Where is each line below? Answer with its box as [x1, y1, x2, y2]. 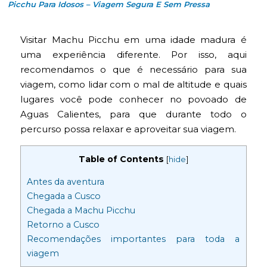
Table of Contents [78, 153, 164, 164]
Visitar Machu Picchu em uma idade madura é [20, 33, 247, 45]
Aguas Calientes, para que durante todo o [20, 108, 247, 120]
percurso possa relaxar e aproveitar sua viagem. [20, 123, 237, 135]
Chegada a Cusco [27, 191, 101, 202]
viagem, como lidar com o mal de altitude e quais [20, 78, 247, 90]
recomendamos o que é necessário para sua [20, 63, 247, 75]
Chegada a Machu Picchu [27, 205, 136, 216]
